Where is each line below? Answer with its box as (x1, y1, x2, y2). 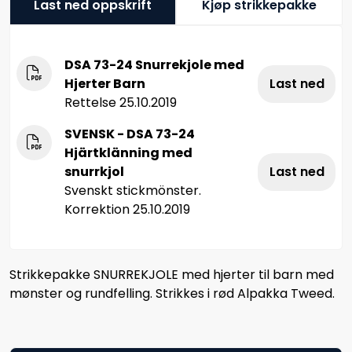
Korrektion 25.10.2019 (64, 200, 190, 218)
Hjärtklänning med (64, 143, 192, 162)
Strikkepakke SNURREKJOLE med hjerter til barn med (9, 265, 334, 284)
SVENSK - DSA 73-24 (64, 124, 195, 143)
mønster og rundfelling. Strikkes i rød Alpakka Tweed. (9, 284, 335, 302)
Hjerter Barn (64, 74, 145, 93)
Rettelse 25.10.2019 (64, 93, 177, 112)
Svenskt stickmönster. (64, 181, 201, 200)
